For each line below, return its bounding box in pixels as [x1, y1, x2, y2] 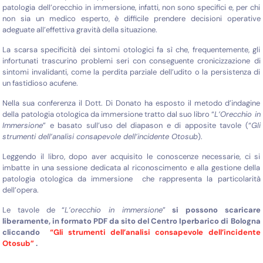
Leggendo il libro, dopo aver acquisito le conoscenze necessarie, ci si [2, 151, 261, 162]
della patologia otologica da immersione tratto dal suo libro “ [2, 109, 215, 120]
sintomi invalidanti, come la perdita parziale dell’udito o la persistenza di [2, 67, 261, 77]
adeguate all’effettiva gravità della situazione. [2, 25, 158, 35]
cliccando [2, 227, 50, 238]
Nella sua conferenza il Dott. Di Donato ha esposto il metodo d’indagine [2, 98, 261, 109]
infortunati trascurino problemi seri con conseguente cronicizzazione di [2, 56, 261, 66]
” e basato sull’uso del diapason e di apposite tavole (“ [43, 120, 251, 131]
